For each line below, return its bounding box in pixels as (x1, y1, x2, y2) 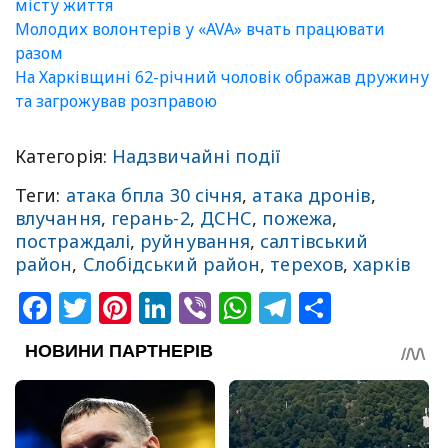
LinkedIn (171, 286, 305, 330)
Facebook (51, 286, 199, 330)
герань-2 (110, 206, 190, 231)
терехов (270, 252, 343, 277)
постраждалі (15, 229, 130, 254)
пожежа (262, 206, 332, 231)
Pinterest (131, 286, 270, 330)
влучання (15, 206, 101, 231)
